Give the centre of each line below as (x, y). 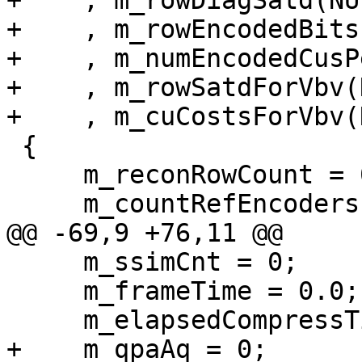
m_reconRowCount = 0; (45, 175)
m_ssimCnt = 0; (45, 262)
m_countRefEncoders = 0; (45, 204)
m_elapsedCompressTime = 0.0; (45, 320)
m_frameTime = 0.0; (45, 291)
